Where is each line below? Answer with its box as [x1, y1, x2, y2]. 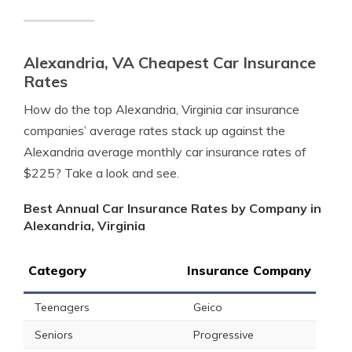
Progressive [193, 328, 254, 342]
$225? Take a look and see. [24, 165, 179, 181]
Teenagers [35, 300, 90, 314]
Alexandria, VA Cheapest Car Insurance [24, 53, 316, 72]
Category [28, 262, 86, 278]
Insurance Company [187, 262, 311, 278]
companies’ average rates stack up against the [24, 123, 285, 138]
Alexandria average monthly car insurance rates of [24, 144, 306, 159]
